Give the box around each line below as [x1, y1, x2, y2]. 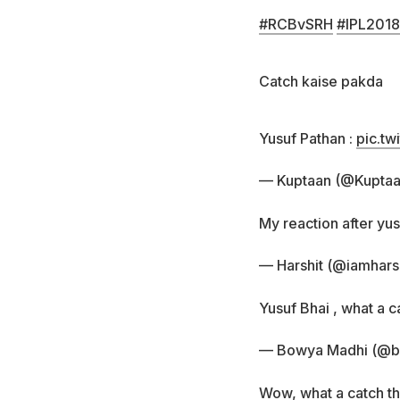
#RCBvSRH [258, 15, 333, 34]
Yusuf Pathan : [258, 129, 356, 148]
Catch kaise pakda [258, 72, 383, 91]
